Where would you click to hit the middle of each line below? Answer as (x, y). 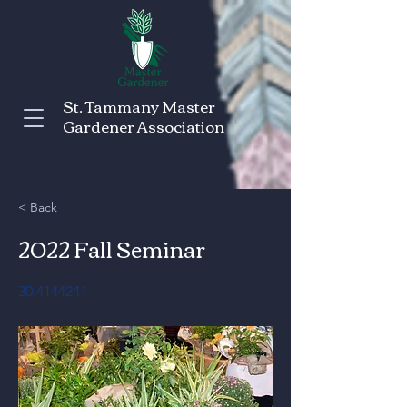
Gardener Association (144, 126)
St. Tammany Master (139, 106)
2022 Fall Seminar (112, 248)
